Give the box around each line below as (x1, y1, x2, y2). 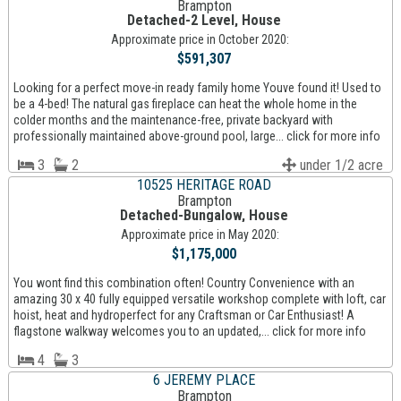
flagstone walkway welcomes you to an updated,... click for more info (13, 324, 366, 339)
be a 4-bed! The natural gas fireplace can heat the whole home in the (13, 97, 357, 112)
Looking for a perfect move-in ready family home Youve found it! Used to (13, 81, 381, 96)
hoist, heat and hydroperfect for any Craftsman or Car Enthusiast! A (13, 308, 354, 323)
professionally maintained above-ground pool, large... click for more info (13, 129, 380, 144)
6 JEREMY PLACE (153, 371, 256, 389)
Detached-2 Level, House (127, 12, 282, 30)
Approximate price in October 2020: (111, 32, 290, 47)
